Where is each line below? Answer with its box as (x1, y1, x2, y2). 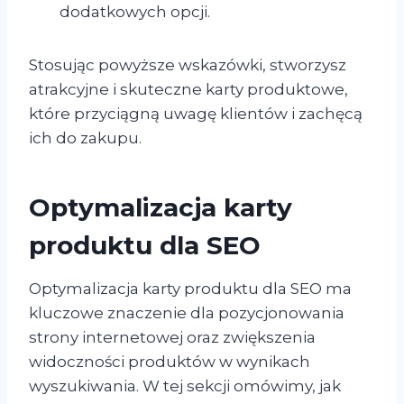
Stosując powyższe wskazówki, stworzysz (29, 55, 346, 74)
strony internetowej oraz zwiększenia (29, 327, 316, 346)
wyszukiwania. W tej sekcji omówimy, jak (29, 376, 341, 395)
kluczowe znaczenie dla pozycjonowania (29, 303, 344, 322)
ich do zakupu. (29, 128, 142, 147)
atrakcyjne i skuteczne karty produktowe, (29, 79, 348, 98)
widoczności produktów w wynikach (29, 352, 310, 371)
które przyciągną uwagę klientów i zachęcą (29, 104, 363, 123)
